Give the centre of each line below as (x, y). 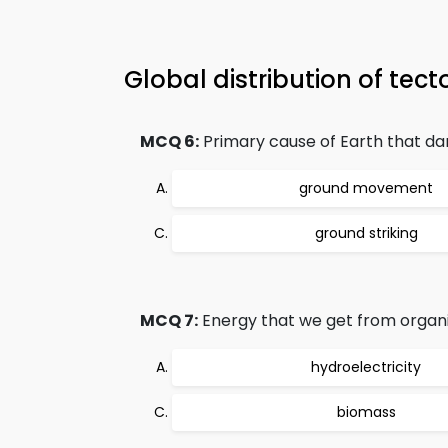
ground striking (366, 233)
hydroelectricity (366, 367)
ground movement (366, 188)
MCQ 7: (169, 320)
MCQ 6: (169, 141)
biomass (366, 412)
